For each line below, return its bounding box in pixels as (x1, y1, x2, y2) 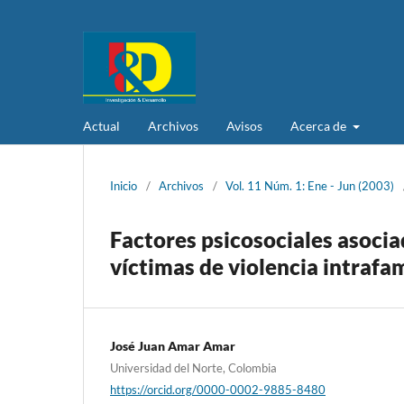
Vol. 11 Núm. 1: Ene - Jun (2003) (225, 178, 394, 193)
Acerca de (290, 117, 349, 133)
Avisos (226, 117, 262, 133)
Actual (83, 117, 120, 133)
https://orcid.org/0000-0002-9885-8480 (110, 381, 326, 397)
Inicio (110, 178, 137, 193)
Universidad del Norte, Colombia (110, 360, 277, 375)
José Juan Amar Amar (110, 337, 235, 353)
